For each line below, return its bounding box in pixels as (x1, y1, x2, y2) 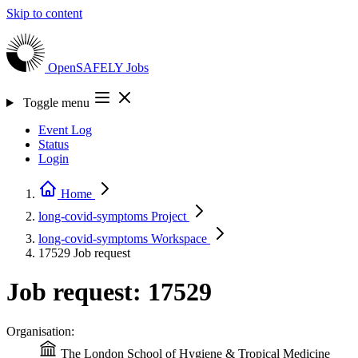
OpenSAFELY (48, 61, 126, 74)
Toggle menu (22, 96, 89, 109)
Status (38, 137, 69, 151)
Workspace (151, 232, 207, 245)
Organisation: (6, 324, 74, 338)
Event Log (38, 123, 92, 137)
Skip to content (6, 6, 82, 20)
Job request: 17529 (6, 277, 212, 307)
